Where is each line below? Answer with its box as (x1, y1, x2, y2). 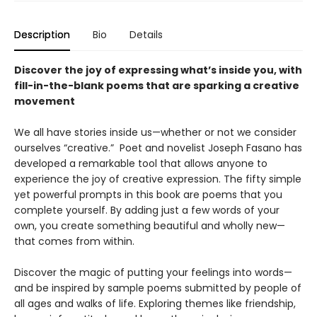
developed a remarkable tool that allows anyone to (14, 156, 267, 171)
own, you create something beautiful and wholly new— (14, 219, 285, 234)
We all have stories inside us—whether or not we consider (14, 125, 296, 140)
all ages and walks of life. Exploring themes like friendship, (14, 296, 296, 311)
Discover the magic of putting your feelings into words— (14, 265, 292, 280)
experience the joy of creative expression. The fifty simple (14, 172, 301, 187)
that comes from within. (14, 234, 134, 249)
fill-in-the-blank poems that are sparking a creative (14, 79, 299, 93)
